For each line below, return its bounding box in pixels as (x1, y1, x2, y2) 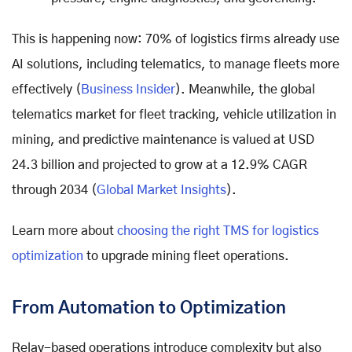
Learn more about (12, 225, 117, 238)
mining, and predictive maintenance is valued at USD (12, 134, 314, 147)
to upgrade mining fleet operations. (83, 250, 289, 263)
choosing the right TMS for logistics (117, 225, 319, 238)
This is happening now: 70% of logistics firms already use (12, 33, 339, 46)
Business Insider (81, 83, 175, 97)
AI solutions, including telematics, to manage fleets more (12, 58, 339, 71)
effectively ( (12, 83, 81, 97)
